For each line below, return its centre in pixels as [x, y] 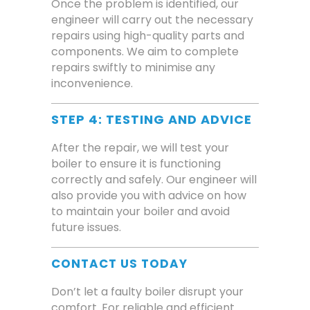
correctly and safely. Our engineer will [154, 180]
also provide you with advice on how [149, 196]
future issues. [86, 228]
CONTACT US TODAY [119, 264]
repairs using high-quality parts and [148, 36]
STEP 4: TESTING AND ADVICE [152, 120]
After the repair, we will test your [140, 148]
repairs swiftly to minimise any [133, 68]
